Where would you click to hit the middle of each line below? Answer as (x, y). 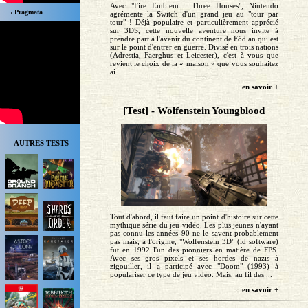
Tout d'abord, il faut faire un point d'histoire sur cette (194, 217)
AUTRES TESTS (41, 143)
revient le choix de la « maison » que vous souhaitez (194, 63)
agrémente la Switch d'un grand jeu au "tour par (194, 13)
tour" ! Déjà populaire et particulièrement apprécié (194, 22)
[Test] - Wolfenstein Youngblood (194, 110)
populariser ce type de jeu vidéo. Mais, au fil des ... (191, 275)
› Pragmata (26, 12)
